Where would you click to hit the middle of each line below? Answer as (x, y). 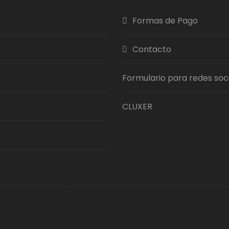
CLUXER (137, 106)
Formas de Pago (165, 20)
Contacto (152, 49)
